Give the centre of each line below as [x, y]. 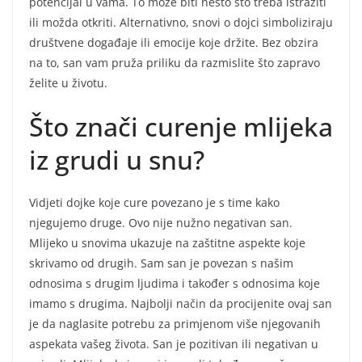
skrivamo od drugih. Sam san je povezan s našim [161, 263]
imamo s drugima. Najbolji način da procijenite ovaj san [181, 303]
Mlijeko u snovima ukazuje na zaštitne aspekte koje [167, 242]
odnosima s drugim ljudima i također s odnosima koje [175, 283]
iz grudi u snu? [117, 159]
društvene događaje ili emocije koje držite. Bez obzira [174, 42]
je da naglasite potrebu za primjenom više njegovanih [175, 323]
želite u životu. [68, 82]
